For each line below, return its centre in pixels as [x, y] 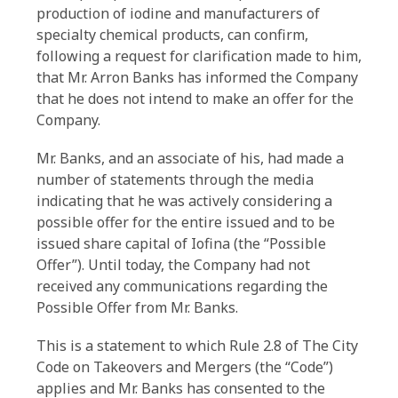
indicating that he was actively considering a [184, 201]
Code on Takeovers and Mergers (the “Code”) [185, 367]
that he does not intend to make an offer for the [195, 99]
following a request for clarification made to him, [199, 56]
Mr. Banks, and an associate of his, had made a [190, 158]
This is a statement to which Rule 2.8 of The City [197, 346]
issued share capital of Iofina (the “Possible [181, 243]
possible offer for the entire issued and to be [186, 222]
